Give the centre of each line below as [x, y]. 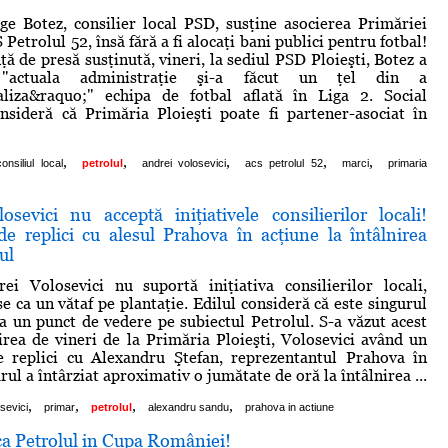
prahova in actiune [289, 406]
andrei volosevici [184, 162]
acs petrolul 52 [284, 162]
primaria [408, 162]
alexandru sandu [188, 406]
